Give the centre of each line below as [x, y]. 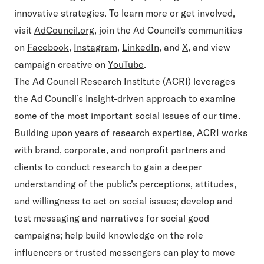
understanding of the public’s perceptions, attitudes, [125, 184]
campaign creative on [60, 64]
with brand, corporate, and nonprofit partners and [120, 150]
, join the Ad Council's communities [168, 30]
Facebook [48, 47]
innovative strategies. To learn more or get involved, [125, 13]
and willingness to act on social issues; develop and [123, 201]
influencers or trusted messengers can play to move [125, 252]
